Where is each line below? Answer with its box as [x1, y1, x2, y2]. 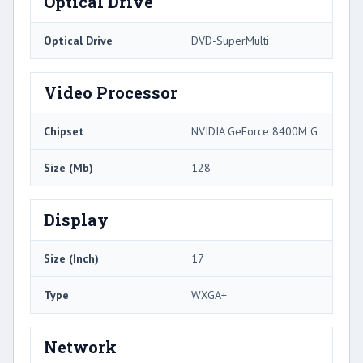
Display [44, 208, 109, 230]
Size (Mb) [44, 160, 93, 175]
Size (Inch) [44, 250, 99, 266]
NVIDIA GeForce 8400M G [191, 123, 318, 139]
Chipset [44, 123, 84, 139]
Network [44, 335, 117, 357]
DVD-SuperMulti [191, 32, 269, 48]
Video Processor [44, 81, 177, 103]
